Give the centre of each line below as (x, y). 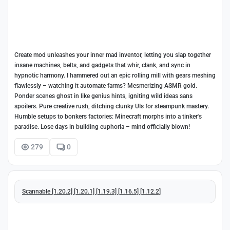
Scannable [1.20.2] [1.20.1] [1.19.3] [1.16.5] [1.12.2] (91, 191)
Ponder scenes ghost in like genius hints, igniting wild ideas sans (103, 96)
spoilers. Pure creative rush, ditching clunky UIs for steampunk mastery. (112, 107)
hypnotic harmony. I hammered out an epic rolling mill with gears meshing (115, 76)
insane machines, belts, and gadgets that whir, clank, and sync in (102, 65)
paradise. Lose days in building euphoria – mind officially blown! (102, 127)
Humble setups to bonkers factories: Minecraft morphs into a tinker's (108, 117)
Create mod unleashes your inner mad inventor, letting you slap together (113, 55)
